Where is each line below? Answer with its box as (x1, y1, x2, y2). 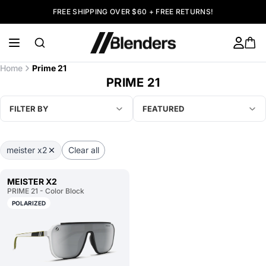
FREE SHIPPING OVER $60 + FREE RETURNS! (52, 7, 214, 16)
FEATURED (142, 104, 184, 113)
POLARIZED (12, 199, 46, 207)
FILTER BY (9, 104, 49, 113)
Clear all (68, 144, 99, 155)
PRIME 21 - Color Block (7, 186, 84, 195)
